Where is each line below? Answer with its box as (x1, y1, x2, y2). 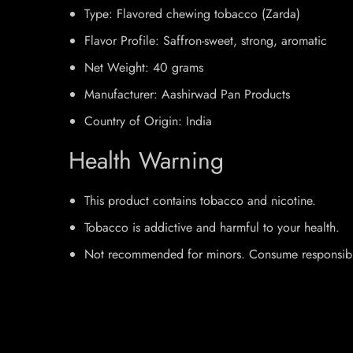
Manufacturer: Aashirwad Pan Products (84, 85, 290, 103)
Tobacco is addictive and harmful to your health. (84, 218, 340, 236)
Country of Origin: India (84, 112, 212, 130)
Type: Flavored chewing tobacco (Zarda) (84, 5, 300, 23)
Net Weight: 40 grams (84, 58, 203, 76)
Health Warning (69, 143, 224, 177)
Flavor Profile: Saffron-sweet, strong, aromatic (84, 32, 327, 50)
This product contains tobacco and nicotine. (84, 191, 316, 210)
